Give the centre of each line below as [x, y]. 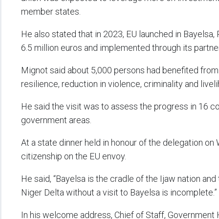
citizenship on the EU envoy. [74, 156]
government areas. [56, 120]
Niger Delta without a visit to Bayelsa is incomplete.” [119, 193]
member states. [51, 12]
